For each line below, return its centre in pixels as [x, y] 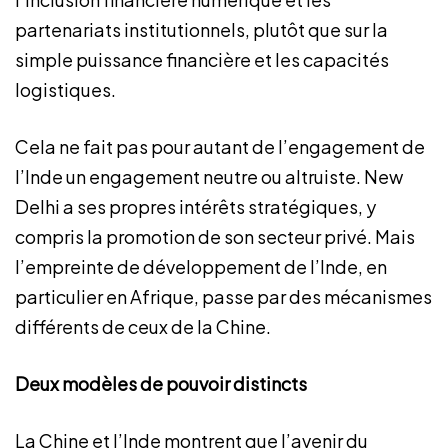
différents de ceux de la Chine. [143, 326]
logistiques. [67, 89]
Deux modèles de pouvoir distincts [161, 383]
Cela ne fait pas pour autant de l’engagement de [220, 146]
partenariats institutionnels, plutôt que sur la [201, 29]
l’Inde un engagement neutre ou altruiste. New [209, 176]
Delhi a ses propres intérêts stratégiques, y [195, 206]
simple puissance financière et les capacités [202, 59]
